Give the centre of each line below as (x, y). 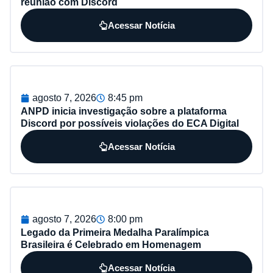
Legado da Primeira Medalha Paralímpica (115, 233)
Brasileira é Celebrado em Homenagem (111, 245)
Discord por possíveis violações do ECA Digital (130, 124)
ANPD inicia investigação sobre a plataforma (124, 112)
